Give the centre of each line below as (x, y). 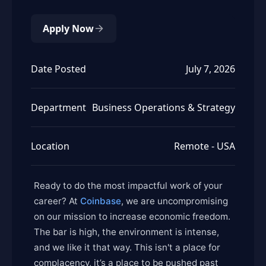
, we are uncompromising (175, 201)
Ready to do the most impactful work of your (128, 186)
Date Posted (58, 69)
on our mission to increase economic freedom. (132, 216)
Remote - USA (205, 146)
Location (50, 146)
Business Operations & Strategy (164, 107)
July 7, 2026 (210, 69)
